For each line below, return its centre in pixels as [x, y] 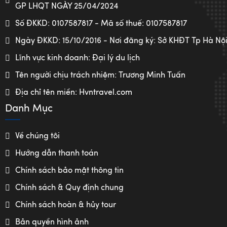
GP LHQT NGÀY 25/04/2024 [67, 6]
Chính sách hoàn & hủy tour [66, 205]
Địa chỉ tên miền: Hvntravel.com [74, 92]
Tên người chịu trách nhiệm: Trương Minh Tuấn [100, 75]
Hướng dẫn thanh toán [57, 153]
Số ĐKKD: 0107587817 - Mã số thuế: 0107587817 [101, 24]
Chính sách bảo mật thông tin [69, 171]
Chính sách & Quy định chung [69, 188]
